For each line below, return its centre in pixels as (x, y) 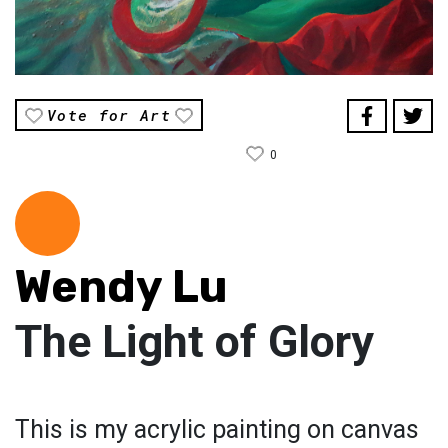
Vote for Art (109, 115)
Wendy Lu (121, 287)
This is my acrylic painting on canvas (217, 430)
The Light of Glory (194, 342)
